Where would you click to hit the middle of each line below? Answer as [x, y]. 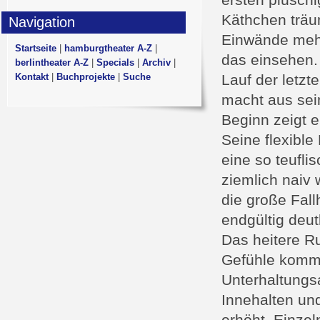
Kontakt [32, 77]
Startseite [36, 48]
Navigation [42, 22]
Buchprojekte [86, 77]
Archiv [156, 62]
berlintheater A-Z [52, 62]
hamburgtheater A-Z [108, 48]
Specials [115, 62]
